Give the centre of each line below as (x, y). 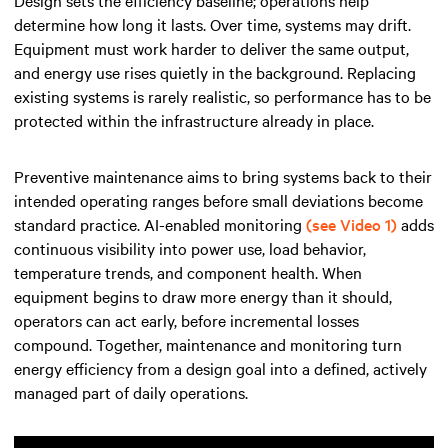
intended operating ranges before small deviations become (218, 200)
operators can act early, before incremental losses (186, 320)
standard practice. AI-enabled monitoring (160, 224)
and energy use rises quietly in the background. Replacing (215, 72)
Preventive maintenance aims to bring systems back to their (223, 176)
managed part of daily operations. (131, 392)
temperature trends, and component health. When (188, 272)
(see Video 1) (351, 224)
